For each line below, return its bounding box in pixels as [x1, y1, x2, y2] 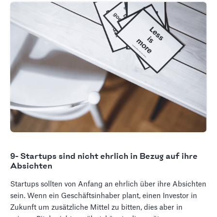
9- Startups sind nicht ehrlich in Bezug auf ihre [10, 152, 198, 161]
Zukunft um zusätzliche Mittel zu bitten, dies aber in [10, 203, 183, 211]
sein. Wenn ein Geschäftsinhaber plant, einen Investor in [10, 192, 198, 200]
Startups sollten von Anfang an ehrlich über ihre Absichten [10, 180, 207, 188]
